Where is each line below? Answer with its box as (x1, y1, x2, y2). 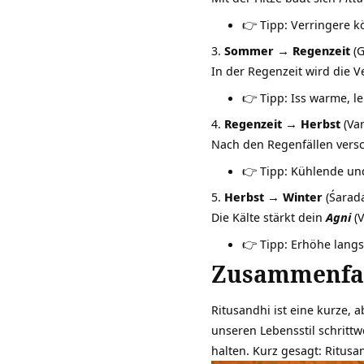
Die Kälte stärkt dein (211, 209, 326, 226)
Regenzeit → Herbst (224, 115, 340, 132)
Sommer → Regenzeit (224, 42, 350, 59)
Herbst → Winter (224, 188, 323, 206)
